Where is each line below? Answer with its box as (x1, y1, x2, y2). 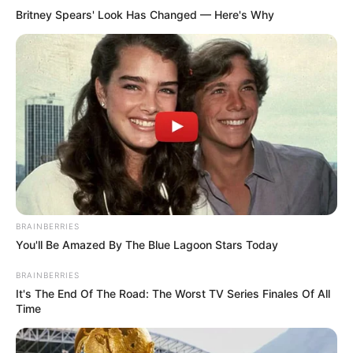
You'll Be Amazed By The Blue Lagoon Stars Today (16, 237, 278, 251)
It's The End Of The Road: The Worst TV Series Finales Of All (16, 286, 330, 300)
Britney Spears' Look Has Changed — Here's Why (16, 8, 274, 22)
